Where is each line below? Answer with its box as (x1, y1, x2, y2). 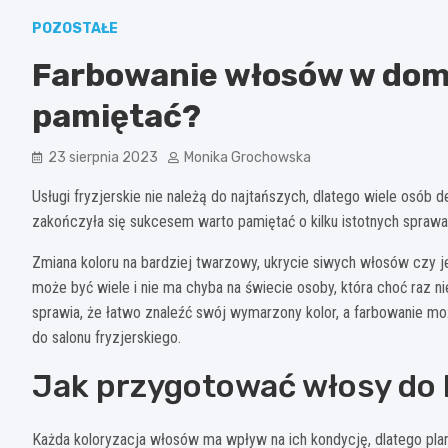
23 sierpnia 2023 (48, 149, 158, 167)
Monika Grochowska (184, 149, 311, 167)
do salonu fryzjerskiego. (32, 328, 181, 348)
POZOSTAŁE (32, 20, 118, 38)
